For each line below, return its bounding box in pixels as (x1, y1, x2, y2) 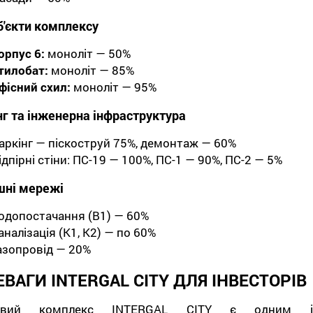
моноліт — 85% (48, 61, 134, 78)
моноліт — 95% (70, 78, 156, 95)
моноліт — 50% (44, 45, 131, 61)
